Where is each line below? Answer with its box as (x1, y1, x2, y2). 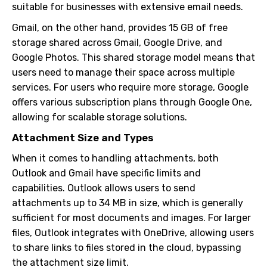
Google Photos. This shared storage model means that (12, 52, 255, 63)
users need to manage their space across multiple (12, 67, 235, 78)
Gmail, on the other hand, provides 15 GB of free (12, 22, 228, 33)
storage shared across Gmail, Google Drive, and (12, 37, 222, 48)
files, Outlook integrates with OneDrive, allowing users (12, 227, 254, 238)
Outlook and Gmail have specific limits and (12, 167, 201, 179)
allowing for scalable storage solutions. (12, 111, 187, 123)
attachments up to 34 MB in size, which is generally (12, 197, 243, 209)
